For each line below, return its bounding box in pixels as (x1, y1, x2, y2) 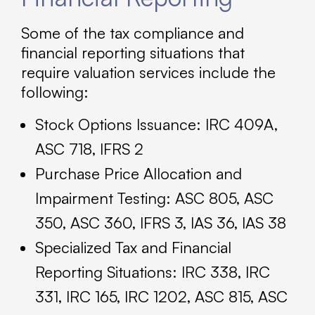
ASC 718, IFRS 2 (35, 139, 143, 159)
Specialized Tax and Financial (35, 238, 231, 257)
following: (21, 82, 89, 102)
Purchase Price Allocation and (35, 164, 242, 184)
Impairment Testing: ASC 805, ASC (35, 188, 274, 208)
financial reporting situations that (21, 43, 245, 63)
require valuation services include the (21, 63, 276, 82)
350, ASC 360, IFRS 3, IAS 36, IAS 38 (35, 213, 286, 233)
